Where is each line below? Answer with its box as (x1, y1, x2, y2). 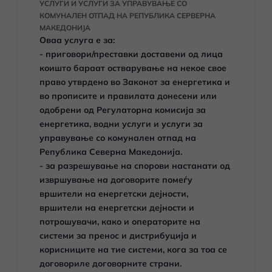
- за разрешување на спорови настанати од (39, 160, 230, 171)
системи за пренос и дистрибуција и (39, 230, 197, 241)
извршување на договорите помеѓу (39, 174, 192, 185)
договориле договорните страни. (39, 258, 182, 269)
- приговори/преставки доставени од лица (39, 49, 223, 59)
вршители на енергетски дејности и (39, 202, 194, 213)
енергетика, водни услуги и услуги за (39, 118, 203, 129)
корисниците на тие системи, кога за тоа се (39, 244, 227, 255)
